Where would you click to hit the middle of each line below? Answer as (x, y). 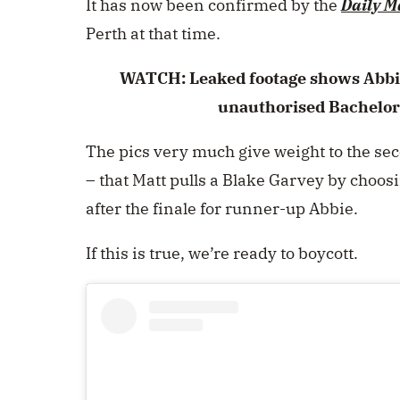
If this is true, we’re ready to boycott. (224, 254)
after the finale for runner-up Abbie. (224, 209)
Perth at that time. (155, 34)
